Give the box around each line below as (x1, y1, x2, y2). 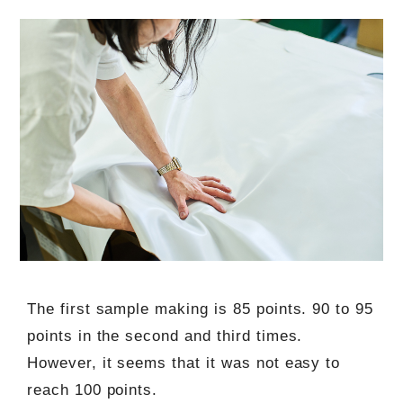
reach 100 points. (26, 381, 158, 399)
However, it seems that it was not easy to (26, 354, 341, 372)
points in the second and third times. (26, 327, 303, 345)
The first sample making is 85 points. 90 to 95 (26, 300, 374, 318)
